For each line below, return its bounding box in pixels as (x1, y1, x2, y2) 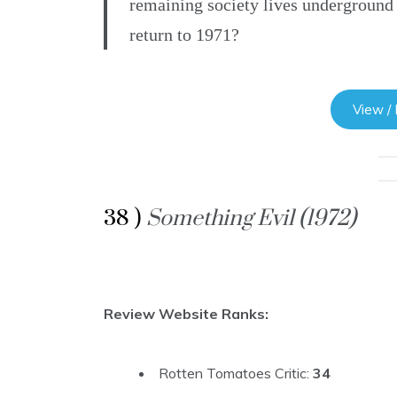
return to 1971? (129, 25, 239, 45)
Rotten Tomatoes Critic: (159, 364, 313, 383)
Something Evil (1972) (146, 205, 356, 233)
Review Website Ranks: (104, 305, 269, 323)
